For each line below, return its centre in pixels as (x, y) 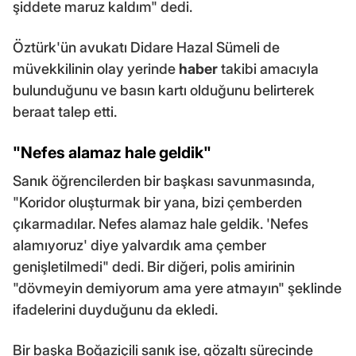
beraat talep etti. (65, 111)
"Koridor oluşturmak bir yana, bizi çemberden (157, 202)
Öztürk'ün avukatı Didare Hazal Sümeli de (146, 47)
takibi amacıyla (268, 68)
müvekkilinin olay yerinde (96, 68)
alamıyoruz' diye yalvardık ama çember (139, 245)
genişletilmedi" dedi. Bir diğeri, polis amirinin (154, 266)
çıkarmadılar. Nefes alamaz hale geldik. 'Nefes (161, 223)
